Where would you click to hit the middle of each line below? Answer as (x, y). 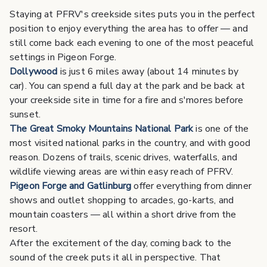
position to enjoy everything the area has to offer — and (129, 29)
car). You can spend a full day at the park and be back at (128, 86)
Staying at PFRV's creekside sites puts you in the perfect (133, 15)
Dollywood (34, 72)
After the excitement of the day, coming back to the (121, 243)
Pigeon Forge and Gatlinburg (71, 186)
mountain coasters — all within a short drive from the (123, 215)
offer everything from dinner (191, 186)
